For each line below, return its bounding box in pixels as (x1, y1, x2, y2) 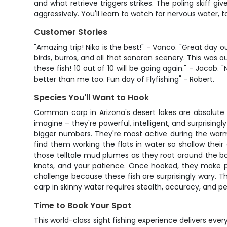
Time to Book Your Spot (34, 200, 132, 211)
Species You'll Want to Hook (34, 92, 149, 103)
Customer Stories (34, 26, 108, 38)
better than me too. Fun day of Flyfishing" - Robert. (34, 74, 215, 84)
